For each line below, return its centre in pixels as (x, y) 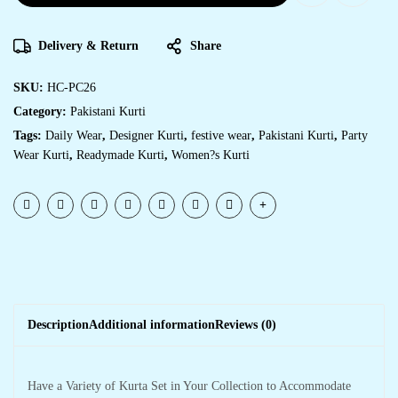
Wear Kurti (41, 155)
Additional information (152, 325)
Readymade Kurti (120, 155)
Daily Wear (74, 135)
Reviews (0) (246, 325)
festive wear (221, 135)
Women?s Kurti (211, 155)
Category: (42, 111)
